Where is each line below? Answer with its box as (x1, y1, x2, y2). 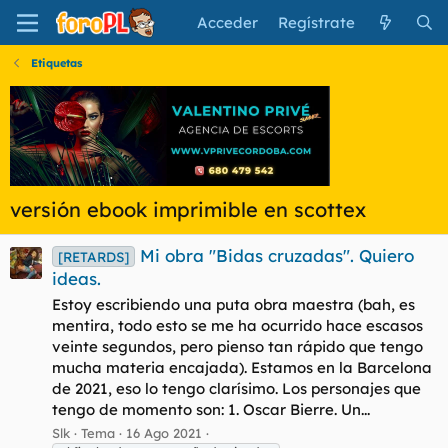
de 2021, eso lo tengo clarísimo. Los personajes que (52, 379, 421, 399)
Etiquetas (30, 56, 82, 70)
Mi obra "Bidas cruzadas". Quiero (139, 245, 414, 267)
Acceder (197, 13, 259, 32)
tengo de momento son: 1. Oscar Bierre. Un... (52, 400, 370, 420)
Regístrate (278, 13, 356, 32)
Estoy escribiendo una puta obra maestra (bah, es (52, 295, 415, 315)
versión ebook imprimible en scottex (10, 197, 366, 222)
